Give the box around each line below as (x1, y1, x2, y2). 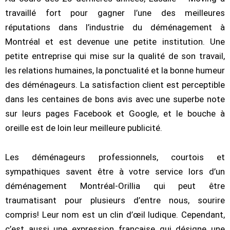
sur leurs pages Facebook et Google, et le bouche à (5, 108, 225, 119)
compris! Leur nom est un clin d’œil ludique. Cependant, (5, 209, 225, 220)
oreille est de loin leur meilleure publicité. (5, 122, 162, 133)
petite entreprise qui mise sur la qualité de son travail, (5, 50, 225, 61)
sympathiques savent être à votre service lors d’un (5, 166, 225, 177)
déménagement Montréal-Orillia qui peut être (5, 181, 225, 191)
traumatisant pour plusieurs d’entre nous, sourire (5, 195, 225, 206)
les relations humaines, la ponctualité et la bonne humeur (5, 65, 225, 75)
